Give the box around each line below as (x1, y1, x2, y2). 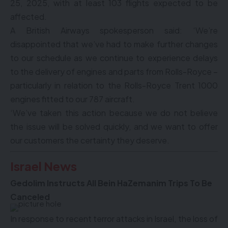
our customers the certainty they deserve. (10, 135, 169, 146)
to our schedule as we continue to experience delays (10, 52, 218, 63)
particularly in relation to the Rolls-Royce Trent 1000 (10, 80, 218, 91)
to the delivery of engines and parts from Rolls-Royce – (10, 66, 218, 77)
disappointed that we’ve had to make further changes (10, 39, 218, 49)
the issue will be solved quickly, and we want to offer (10, 121, 218, 132)
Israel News (10, 158, 79, 174)
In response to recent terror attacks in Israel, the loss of (10, 213, 218, 224)
